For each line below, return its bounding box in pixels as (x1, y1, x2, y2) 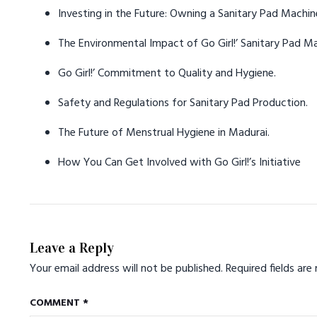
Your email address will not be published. (30, 260, 223, 278)
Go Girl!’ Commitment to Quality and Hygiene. (58, 64, 276, 83)
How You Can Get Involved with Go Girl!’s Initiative (58, 154, 301, 172)
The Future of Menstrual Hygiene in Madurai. (58, 124, 270, 142)
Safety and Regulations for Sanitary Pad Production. (58, 94, 308, 113)
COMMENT (30, 295, 83, 311)
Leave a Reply (30, 239, 114, 256)
